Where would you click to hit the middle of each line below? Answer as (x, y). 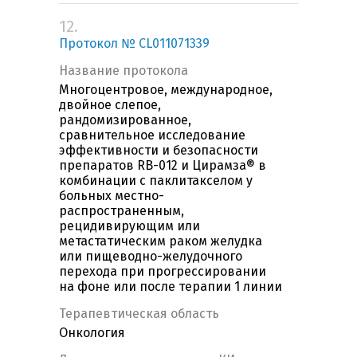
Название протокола (124, 71)
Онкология (92, 333)
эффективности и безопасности (159, 151)
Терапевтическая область (139, 314)
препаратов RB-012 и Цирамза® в (163, 166)
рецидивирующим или (129, 226)
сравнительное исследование (152, 135)
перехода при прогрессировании (163, 272)
